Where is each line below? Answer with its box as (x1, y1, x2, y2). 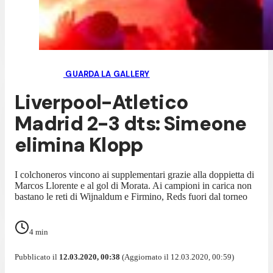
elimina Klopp (15, 132, 143, 158)
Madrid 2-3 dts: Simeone (15, 111, 247, 137)
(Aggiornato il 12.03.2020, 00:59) (120, 252, 234, 261)
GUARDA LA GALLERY (63, 69, 150, 79)
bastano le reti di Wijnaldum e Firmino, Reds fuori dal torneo (15, 191, 247, 202)
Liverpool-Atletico (15, 90, 188, 116)
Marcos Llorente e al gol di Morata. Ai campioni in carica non (15, 180, 252, 191)
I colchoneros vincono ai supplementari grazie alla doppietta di (15, 169, 254, 180)
